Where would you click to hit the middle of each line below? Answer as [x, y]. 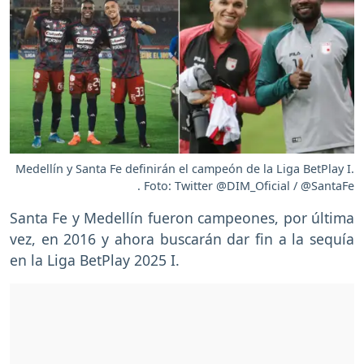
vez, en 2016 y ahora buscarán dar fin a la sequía [182, 239]
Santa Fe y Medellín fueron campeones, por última [182, 218]
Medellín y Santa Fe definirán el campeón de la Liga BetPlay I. [185, 169]
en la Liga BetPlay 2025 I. [95, 260]
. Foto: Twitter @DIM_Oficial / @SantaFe [246, 186]
